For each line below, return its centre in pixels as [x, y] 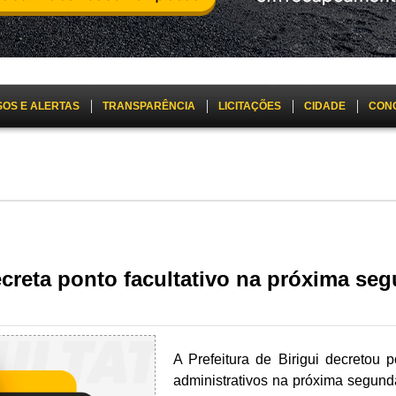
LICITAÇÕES [250, 106]
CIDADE [325, 106]
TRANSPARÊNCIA [149, 106]
